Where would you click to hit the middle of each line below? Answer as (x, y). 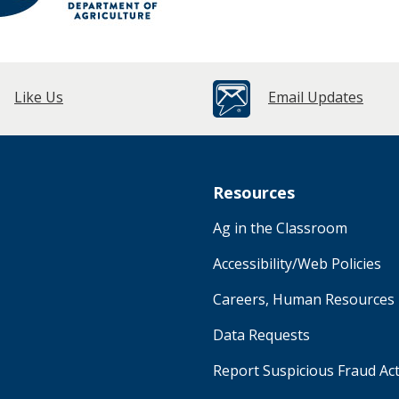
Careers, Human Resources (304, 299)
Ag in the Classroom (280, 228)
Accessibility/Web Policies (297, 263)
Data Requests (261, 334)
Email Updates (316, 97)
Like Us (39, 97)
